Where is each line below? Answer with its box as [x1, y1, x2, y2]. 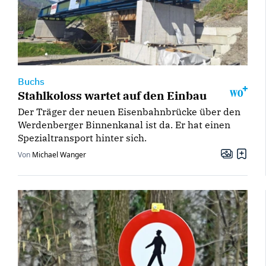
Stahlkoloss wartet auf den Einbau [18, 88, 207, 103]
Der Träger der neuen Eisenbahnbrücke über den [18, 106, 240, 118]
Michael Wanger [32, 150, 86, 160]
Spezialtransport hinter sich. [18, 132, 147, 144]
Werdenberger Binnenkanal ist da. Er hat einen [18, 119, 230, 131]
